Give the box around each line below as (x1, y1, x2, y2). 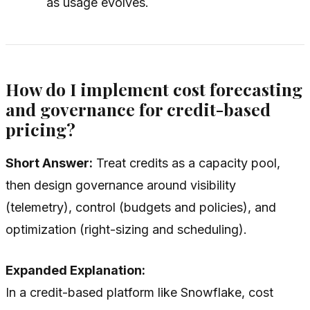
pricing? (6, 118, 75, 141)
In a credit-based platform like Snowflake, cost (6, 284, 273, 300)
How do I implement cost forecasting (6, 77, 302, 101)
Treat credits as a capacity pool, (93, 155, 280, 170)
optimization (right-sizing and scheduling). (6, 221, 247, 237)
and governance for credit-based (6, 98, 271, 121)
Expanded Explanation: (6, 262, 145, 277)
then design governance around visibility (6, 177, 236, 192)
